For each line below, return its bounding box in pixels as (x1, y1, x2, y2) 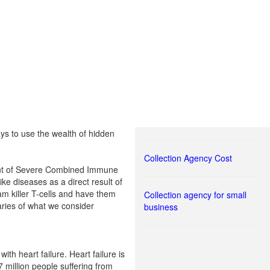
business (144, 201, 178, 213)
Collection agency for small (144, 189, 246, 201)
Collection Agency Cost (144, 152, 232, 164)
